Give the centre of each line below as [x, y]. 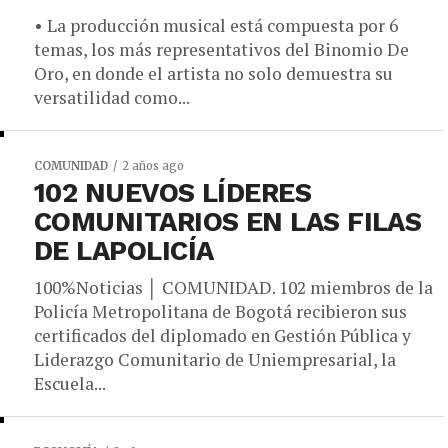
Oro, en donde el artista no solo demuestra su [213, 73]
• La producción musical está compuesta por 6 [216, 25]
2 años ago [153, 166]
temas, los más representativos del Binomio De [221, 49]
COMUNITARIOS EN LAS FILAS [228, 222]
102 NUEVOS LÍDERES [173, 193]
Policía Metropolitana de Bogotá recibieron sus [220, 311]
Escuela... [70, 383]
